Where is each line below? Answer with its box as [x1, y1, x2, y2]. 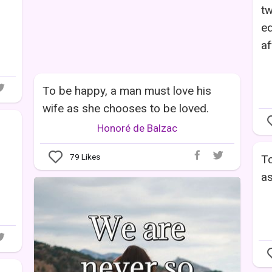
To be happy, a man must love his [42, 84, 211, 98]
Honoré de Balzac [97, 122, 177, 135]
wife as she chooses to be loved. [42, 101, 209, 116]
